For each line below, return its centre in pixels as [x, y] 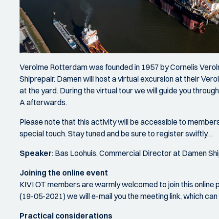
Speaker [36, 153]
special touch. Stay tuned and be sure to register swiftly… [116, 133]
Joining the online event [64, 173]
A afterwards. [43, 102]
